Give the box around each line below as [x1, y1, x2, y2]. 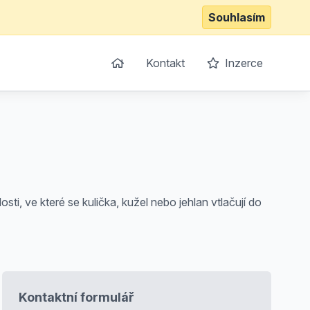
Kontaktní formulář [18, 290, 134, 304]
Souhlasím [208, 10, 265, 24]
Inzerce [222, 56, 263, 70]
